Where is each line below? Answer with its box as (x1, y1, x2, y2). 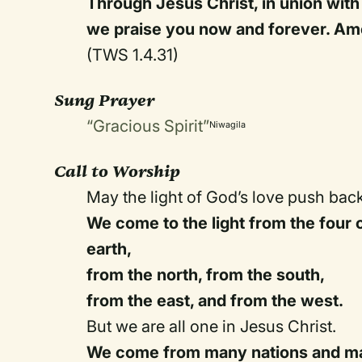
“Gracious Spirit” (86, 116, 210, 136)
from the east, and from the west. (86, 291, 344, 310)
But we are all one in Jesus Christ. (86, 317, 337, 336)
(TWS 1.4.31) (86, 45, 179, 65)
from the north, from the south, (86, 265, 326, 284)
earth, (86, 239, 133, 259)
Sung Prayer (54, 90, 155, 111)
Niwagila (209, 119, 246, 130)
